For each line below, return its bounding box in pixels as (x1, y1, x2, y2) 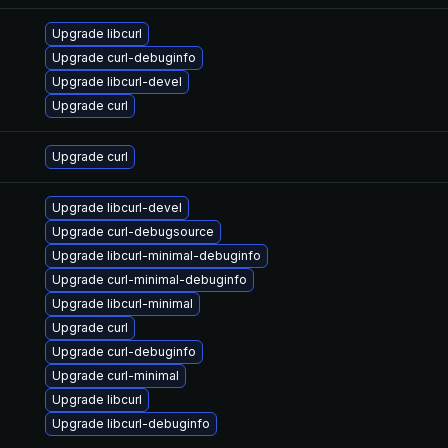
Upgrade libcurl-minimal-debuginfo (52, 248, 261, 263)
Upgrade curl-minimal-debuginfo (52, 272, 247, 287)
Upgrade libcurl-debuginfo (52, 416, 210, 431)
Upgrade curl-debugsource (52, 224, 214, 239)
